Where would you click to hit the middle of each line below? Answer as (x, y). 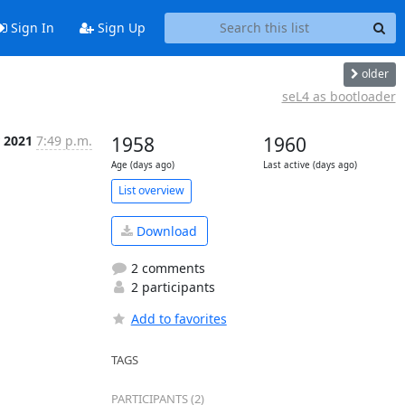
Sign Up (119, 28)
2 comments (166, 268)
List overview (151, 190)
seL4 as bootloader (339, 96)
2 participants (171, 287)
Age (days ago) (142, 165)
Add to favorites (179, 319)
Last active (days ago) (310, 165)
